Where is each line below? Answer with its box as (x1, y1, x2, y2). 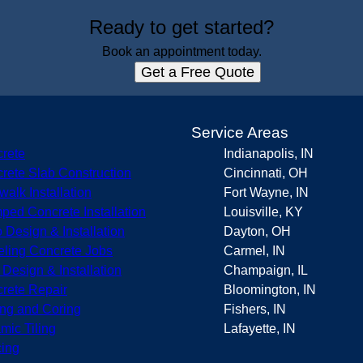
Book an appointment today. (101, 45, 262, 58)
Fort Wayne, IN (224, 186, 309, 199)
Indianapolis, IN (224, 147, 314, 160)
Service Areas (191, 124, 288, 141)
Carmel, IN (224, 244, 285, 258)
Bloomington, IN (224, 283, 316, 297)
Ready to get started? (89, 16, 274, 38)
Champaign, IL (224, 263, 308, 277)
